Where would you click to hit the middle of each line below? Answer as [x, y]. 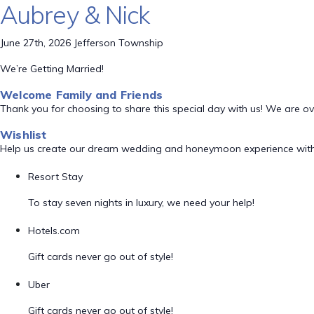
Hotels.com [54, 231]
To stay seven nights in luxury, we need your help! [141, 203]
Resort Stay [55, 177]
